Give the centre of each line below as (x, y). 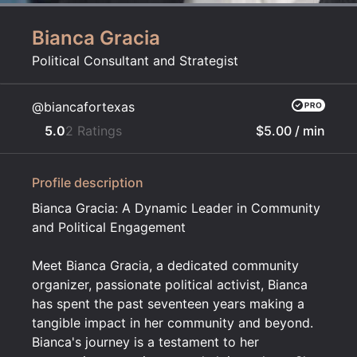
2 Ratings (94, 131)
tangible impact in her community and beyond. (173, 323)
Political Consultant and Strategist (135, 61)
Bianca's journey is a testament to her (145, 342)
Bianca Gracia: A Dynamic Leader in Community (176, 208)
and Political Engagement (109, 227)
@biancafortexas (83, 107)
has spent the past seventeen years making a (168, 304)
